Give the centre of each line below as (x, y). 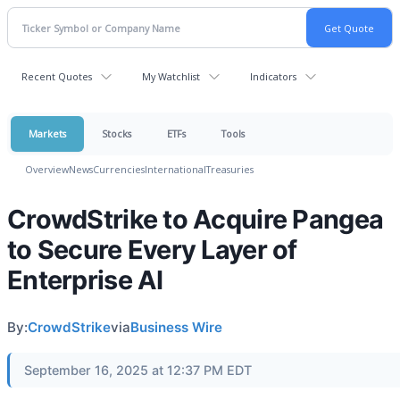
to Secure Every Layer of (152, 250)
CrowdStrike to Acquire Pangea (196, 219)
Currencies (119, 169)
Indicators (273, 76)
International (175, 169)
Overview (47, 169)
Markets (47, 133)
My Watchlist (171, 76)
